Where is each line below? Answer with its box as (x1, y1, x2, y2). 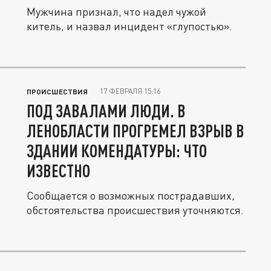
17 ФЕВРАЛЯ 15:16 (100, 87, 160, 96)
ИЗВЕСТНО (27, 160, 90, 181)
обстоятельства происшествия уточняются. (27, 203, 244, 217)
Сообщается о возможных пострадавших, (27, 189, 235, 202)
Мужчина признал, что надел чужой (27, 5, 206, 18)
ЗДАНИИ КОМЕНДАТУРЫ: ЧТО (27, 140, 207, 161)
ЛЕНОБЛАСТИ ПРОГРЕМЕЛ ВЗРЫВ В (27, 120, 244, 141)
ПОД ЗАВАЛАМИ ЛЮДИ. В (27, 100, 186, 121)
